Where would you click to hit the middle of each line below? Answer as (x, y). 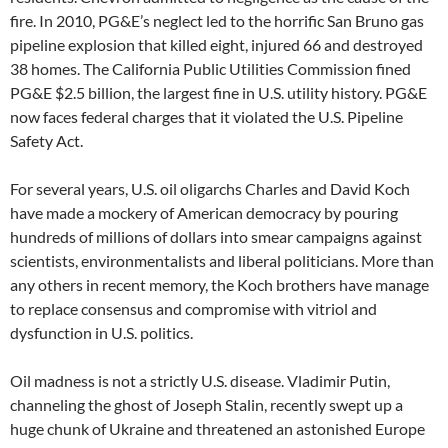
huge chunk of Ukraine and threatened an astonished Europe (217, 428)
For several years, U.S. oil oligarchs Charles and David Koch (210, 188)
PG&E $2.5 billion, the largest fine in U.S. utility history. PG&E (218, 92)
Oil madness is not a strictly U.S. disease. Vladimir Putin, (200, 380)
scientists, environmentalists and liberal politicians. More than (222, 260)
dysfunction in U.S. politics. (101, 332)
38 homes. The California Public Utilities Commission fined (210, 68)
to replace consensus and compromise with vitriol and (193, 308)
